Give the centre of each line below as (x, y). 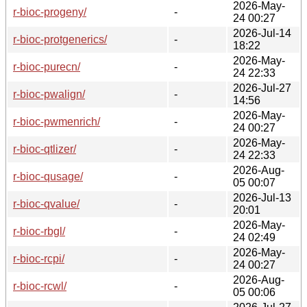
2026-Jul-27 (262, 88)
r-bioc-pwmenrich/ (57, 121)
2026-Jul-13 (262, 197)
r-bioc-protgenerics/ (60, 39)
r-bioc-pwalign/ (49, 94)
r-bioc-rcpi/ (39, 258)
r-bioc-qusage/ (48, 176)
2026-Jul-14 (262, 33)
